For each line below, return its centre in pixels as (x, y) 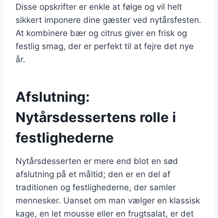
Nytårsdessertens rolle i (96, 117)
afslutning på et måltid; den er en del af (93, 174)
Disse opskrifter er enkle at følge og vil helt (99, 7)
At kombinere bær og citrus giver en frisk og (101, 33)
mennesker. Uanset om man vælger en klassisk (108, 200)
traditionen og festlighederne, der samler (96, 187)
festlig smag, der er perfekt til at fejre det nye (105, 46)
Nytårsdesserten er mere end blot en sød (97, 161)
